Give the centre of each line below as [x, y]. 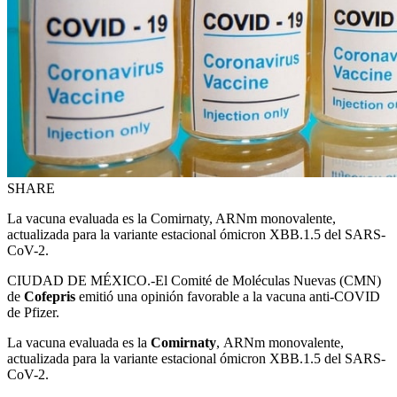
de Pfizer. [33, 313]
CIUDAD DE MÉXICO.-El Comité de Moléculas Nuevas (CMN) [194, 281]
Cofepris [51, 297]
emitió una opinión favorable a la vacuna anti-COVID [230, 297]
